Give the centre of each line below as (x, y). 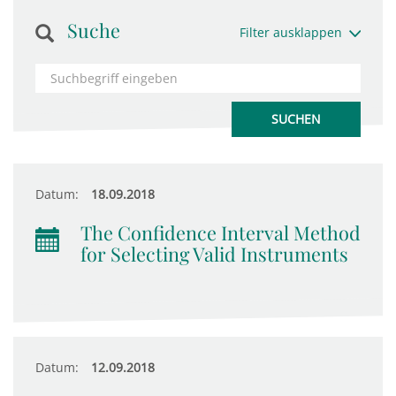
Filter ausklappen (290, 32)
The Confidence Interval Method (221, 232)
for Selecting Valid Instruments (214, 254)
